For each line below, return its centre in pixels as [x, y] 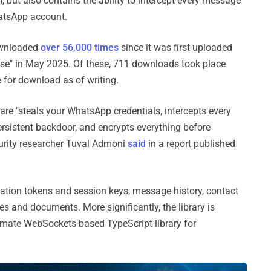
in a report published [191, 144]
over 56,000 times [80, 47]
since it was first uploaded [175, 47]
